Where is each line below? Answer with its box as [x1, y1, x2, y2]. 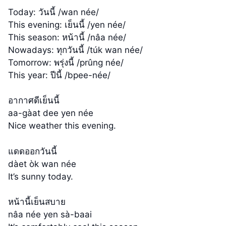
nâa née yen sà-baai [8, 209, 92, 220]
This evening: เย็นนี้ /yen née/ [8, 19, 126, 30]
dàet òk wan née [8, 158, 76, 169]
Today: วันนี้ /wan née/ [8, 7, 99, 17]
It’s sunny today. [8, 171, 73, 182]
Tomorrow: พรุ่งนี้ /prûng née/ [8, 57, 124, 68]
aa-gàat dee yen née [8, 108, 93, 119]
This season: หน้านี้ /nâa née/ [8, 32, 126, 42]
